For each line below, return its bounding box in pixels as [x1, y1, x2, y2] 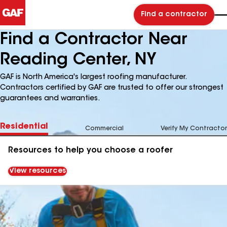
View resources [9, 168, 66, 175]
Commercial [85, 126, 124, 132]
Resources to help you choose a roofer [8, 146, 173, 155]
